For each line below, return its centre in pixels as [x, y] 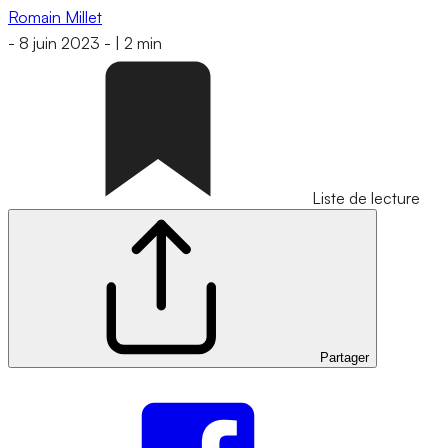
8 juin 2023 [59, 43]
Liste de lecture [366, 198]
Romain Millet [55, 16]
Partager [344, 358]
